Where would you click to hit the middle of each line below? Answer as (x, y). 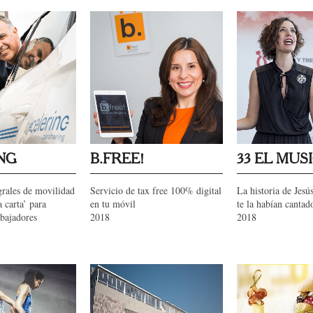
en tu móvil (113, 204)
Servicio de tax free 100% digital (156, 190)
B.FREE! (117, 159)
